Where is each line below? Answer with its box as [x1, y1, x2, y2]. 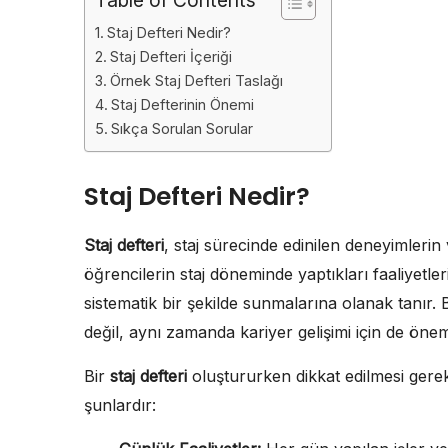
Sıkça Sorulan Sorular [110, 119, 253, 137]
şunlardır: [84, 394, 156, 415]
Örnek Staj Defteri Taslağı [109, 71, 283, 89]
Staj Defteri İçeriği [109, 47, 232, 65]
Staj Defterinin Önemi [110, 95, 254, 113]
